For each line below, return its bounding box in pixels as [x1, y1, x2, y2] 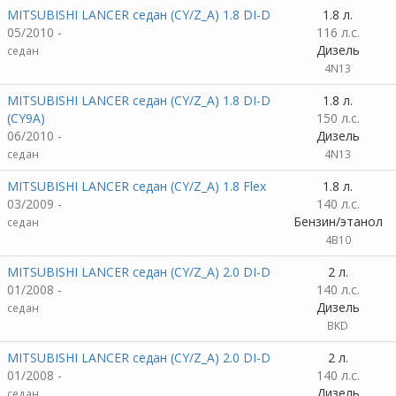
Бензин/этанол [293, 213, 383, 230]
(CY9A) [7, 110, 45, 126]
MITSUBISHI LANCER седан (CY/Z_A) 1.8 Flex [7, 178, 266, 194]
